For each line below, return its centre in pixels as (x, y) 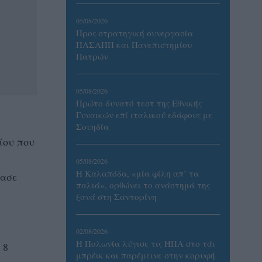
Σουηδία (92, 126)
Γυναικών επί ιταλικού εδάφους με (144, 115)
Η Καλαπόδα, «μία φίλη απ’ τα (137, 173)
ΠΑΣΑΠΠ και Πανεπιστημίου (134, 44)
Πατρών (92, 56)
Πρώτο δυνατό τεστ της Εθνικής (139, 103)
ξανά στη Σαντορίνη (116, 196)
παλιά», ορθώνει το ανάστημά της (143, 185)
